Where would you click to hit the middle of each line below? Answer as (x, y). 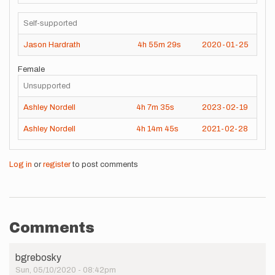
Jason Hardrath (52, 45)
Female (31, 69)
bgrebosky (38, 258)
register (57, 165)
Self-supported (50, 23)
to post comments (104, 165)
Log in (21, 165)
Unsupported (47, 86)
